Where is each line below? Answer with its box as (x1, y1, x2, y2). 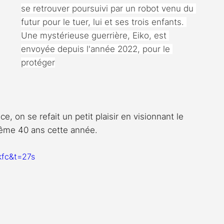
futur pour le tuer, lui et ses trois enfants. (21, 16, 186, 27)
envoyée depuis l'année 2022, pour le (21, 43, 172, 54)
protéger (21, 57, 55, 67)
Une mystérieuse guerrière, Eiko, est (21, 30, 169, 40)
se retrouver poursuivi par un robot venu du (21, 3, 196, 13)
